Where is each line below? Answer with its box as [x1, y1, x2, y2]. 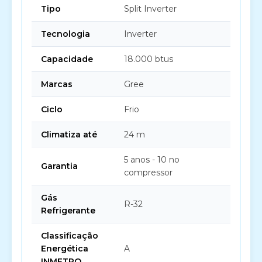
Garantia [41, 161, 78, 171]
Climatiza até [41, 129, 97, 140]
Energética [41, 243, 88, 254]
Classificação [41, 230, 98, 241]
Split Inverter [124, 4, 177, 14]
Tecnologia [41, 29, 90, 39]
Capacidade [41, 54, 93, 64]
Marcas [41, 79, 73, 89]
